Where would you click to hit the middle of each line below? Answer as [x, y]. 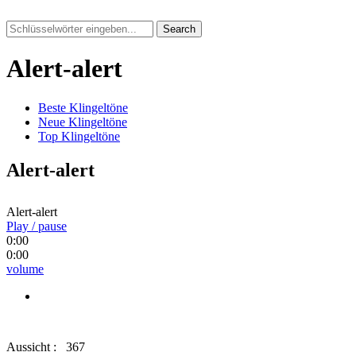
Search [179, 29]
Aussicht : [33, 346]
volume [25, 269]
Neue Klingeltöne [83, 122]
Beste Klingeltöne [83, 107]
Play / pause [37, 226]
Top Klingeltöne [79, 136]
